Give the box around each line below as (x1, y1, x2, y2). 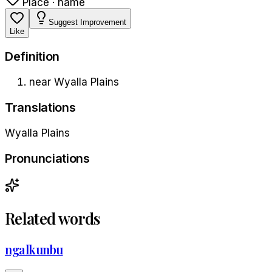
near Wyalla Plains (29, 76, 119, 89)
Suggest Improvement (49, 17, 126, 27)
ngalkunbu (5, 241, 63, 258)
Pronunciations (5, 151, 90, 166)
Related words (5, 207, 100, 228)
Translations (5, 100, 76, 115)
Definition (5, 49, 60, 64)
